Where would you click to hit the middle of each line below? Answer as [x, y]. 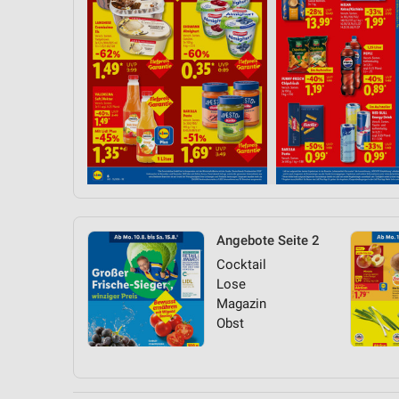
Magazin [241, 304]
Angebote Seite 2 [268, 240]
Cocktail [241, 265]
